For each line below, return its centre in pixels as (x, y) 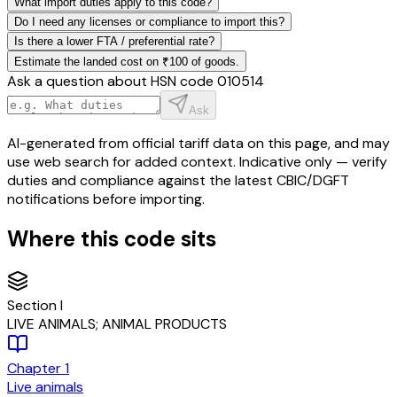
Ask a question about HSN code (112, 81)
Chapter (36, 369)
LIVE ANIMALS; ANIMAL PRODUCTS (117, 324)
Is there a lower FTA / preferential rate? (114, 41)
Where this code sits (112, 239)
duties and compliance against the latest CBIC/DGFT (178, 180)
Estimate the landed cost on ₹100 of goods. (127, 61)
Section (34, 306)
